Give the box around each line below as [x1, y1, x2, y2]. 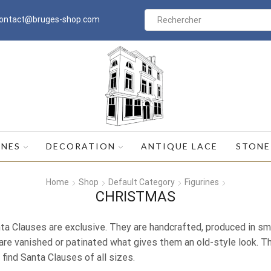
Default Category [108, 177, 175, 188]
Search [241, 20, 269, 30]
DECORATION [46, 140, 116, 151]
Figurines [184, 177, 219, 188]
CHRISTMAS [96, 188, 175, 206]
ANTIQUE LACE [141, 140, 218, 151]
